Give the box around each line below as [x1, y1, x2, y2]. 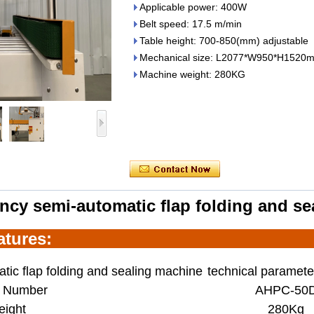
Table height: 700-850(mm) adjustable [139, 35, 308, 46]
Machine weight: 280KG [139, 69, 245, 80]
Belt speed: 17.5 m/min [139, 18, 242, 29]
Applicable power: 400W [139, 1, 247, 13]
